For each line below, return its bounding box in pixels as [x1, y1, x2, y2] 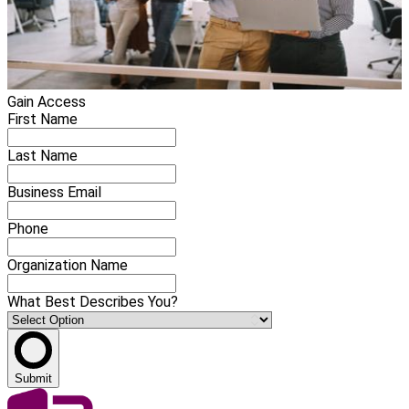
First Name [7, 110, 78, 128]
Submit [15, 371, 52, 385]
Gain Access [7, 92, 86, 110]
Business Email [7, 183, 101, 201]
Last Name [7, 146, 78, 164]
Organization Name [7, 256, 128, 274]
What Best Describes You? [7, 292, 178, 310]
